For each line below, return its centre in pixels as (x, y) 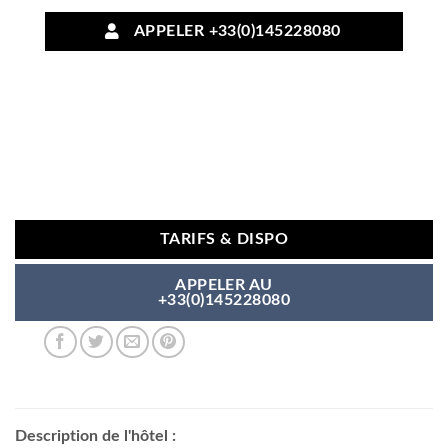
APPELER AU (224, 285)
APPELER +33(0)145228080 (233, 31)
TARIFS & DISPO (224, 240)
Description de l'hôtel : (95, 436)
